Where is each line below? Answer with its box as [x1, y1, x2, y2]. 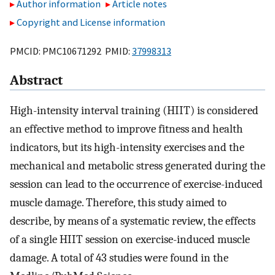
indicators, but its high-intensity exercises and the [10, 141, 244, 155]
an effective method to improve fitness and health [10, 122, 243, 136]
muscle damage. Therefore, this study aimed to [10, 196, 227, 210]
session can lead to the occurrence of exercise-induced [10, 177, 263, 192]
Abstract [10, 72, 63, 89]
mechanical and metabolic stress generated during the [10, 159, 265, 173]
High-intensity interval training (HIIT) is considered [10, 104, 258, 118]
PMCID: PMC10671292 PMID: [10, 44, 132, 57]
